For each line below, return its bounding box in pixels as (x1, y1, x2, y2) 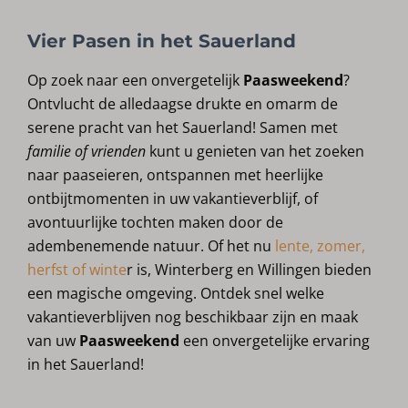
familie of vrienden (27, 141, 150, 162)
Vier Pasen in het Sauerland (27, 30, 296, 52)
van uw (27, 331, 80, 352)
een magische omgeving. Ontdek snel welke (27, 283, 325, 304)
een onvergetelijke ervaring (183, 331, 371, 352)
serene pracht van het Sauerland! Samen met (27, 117, 339, 138)
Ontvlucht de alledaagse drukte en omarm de (27, 94, 339, 115)
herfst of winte (27, 260, 127, 280)
